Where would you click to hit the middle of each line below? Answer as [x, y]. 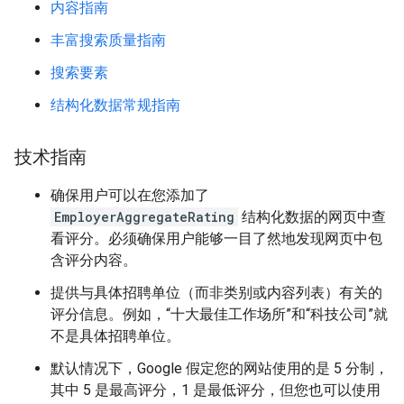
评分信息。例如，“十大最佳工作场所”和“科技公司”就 [219, 315]
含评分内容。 [94, 261]
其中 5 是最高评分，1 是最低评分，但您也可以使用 [216, 390]
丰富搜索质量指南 [108, 41]
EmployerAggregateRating [144, 217]
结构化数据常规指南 [115, 106]
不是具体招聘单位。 [115, 336]
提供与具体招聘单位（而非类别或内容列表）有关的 [216, 293]
